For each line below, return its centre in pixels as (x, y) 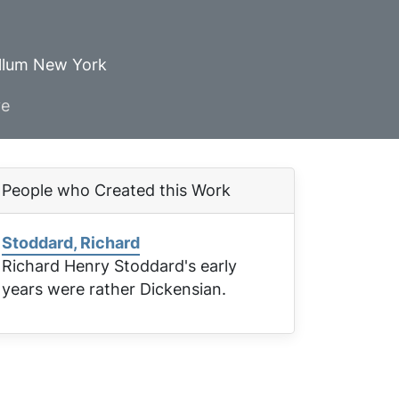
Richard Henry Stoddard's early (119, 266)
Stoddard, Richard (71, 243)
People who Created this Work (116, 190)
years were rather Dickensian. (114, 289)
